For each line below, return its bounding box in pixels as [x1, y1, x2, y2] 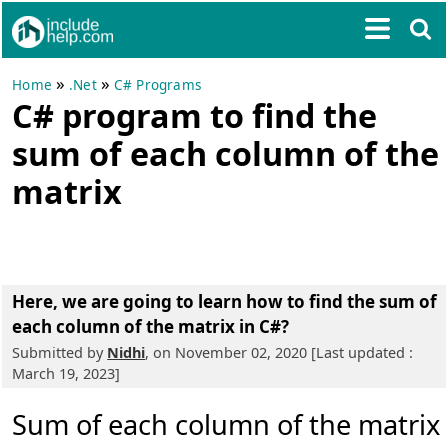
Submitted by [12, 343, 108, 362]
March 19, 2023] [12, 364, 121, 383]
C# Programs [113, 76, 202, 94]
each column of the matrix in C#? [12, 315, 290, 338]
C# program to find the [12, 93, 378, 137]
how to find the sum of [246, 290, 438, 313]
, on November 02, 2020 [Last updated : [145, 343, 414, 362]
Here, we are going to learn [12, 290, 247, 313]
